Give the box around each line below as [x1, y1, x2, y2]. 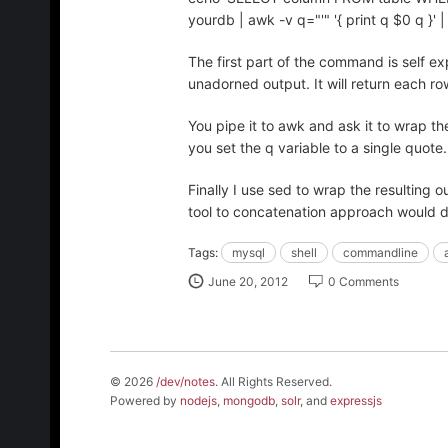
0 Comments [328, 274, 399, 289]
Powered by [110, 393, 180, 408]
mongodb [223, 393, 275, 408]
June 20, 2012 [208, 274, 288, 289]
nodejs [180, 393, 217, 408]
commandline [343, 245, 418, 260]
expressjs [330, 393, 382, 408]
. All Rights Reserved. [215, 374, 332, 389]
